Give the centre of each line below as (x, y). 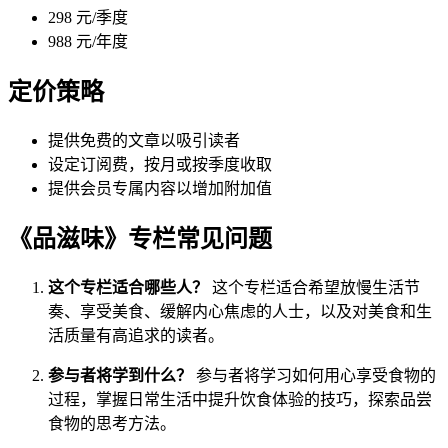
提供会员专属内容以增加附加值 (160, 189)
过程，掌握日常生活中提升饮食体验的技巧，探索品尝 (240, 399)
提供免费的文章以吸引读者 (144, 141)
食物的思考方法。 (112, 423)
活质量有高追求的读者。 (136, 335)
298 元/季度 (88, 18)
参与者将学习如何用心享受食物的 (314, 375)
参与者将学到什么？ (120, 375)
